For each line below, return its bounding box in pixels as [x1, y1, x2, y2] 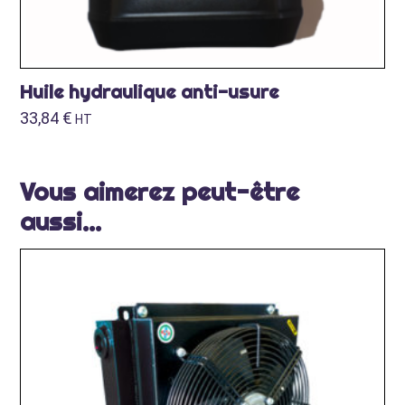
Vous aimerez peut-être [20, 174, 300, 207]
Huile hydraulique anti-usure [20, 80, 279, 103]
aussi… [20, 204, 102, 237]
